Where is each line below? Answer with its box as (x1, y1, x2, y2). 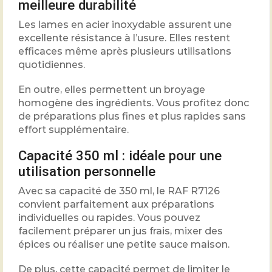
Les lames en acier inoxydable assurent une (18, 19, 232, 31)
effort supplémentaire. (18, 123, 129, 135)
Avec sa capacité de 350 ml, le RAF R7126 (18, 185, 220, 197)
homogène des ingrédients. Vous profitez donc (18, 97, 249, 109)
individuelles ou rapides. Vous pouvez (18, 212, 200, 224)
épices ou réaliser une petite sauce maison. (18, 239, 229, 251)
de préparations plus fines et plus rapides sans (18, 110, 246, 122)
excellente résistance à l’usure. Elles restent (18, 32, 230, 44)
